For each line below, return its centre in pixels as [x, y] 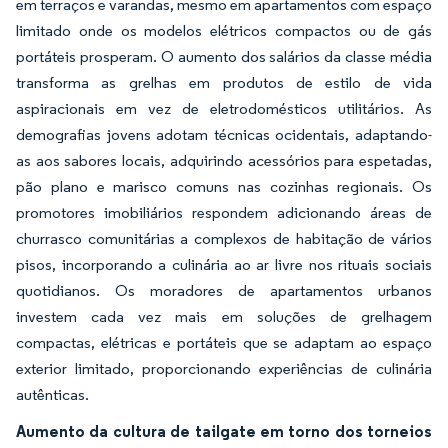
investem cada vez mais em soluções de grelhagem [224, 316]
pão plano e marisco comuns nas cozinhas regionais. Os [224, 186]
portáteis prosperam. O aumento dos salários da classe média [224, 56]
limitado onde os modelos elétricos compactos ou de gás [224, 30]
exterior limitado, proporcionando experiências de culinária [224, 368]
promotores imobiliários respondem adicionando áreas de [224, 212]
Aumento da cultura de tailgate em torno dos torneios [224, 431]
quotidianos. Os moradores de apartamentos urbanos [224, 290]
